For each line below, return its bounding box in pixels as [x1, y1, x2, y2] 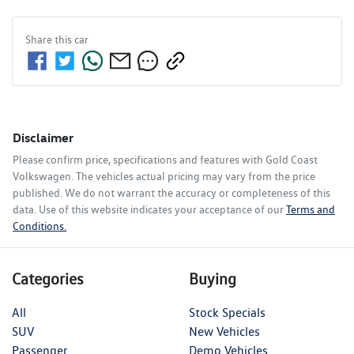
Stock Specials [189, 305, 265, 321]
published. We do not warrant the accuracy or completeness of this [13, 186, 330, 200]
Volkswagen [13, 170, 71, 183]
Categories [12, 269, 84, 289]
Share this [25, 33, 74, 47]
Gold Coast [265, 153, 318, 167]
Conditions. [13, 220, 66, 233]
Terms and [286, 203, 335, 217]
